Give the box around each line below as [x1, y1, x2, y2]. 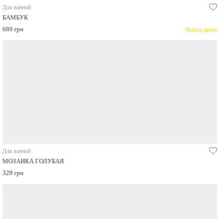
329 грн [2, 170, 23, 177]
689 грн [2, 26, 23, 33]
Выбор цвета [185, 26, 217, 33]
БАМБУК [2, 14, 28, 22]
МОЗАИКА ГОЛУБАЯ [2, 158, 64, 165]
